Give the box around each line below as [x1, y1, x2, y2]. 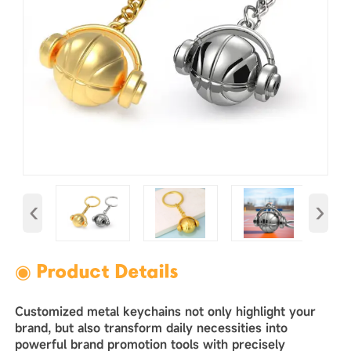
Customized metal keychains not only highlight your [14, 302, 316, 319]
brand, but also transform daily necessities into [14, 319, 288, 335]
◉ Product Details [14, 262, 179, 285]
